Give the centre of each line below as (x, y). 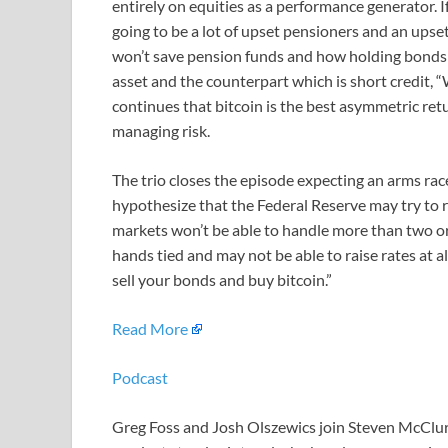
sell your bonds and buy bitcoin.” (222, 279)
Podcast (140, 377)
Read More (150, 328)
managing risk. (161, 130)
